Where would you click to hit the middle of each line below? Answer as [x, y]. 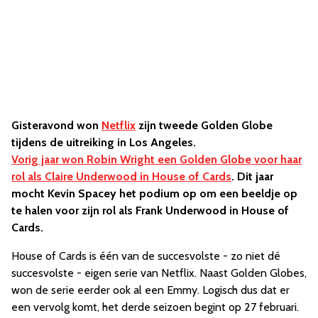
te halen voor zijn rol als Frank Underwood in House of [150, 211]
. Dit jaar [252, 177]
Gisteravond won [56, 126]
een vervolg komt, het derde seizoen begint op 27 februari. [155, 307]
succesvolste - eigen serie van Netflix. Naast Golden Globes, [159, 273]
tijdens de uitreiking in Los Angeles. [104, 143]
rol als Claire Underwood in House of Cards [121, 177]
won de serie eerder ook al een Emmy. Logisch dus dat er [150, 290]
